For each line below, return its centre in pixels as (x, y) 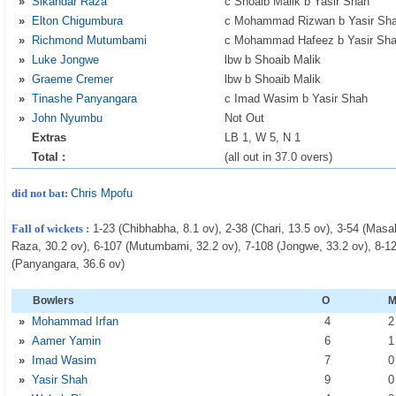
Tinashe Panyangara (85, 99)
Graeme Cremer (73, 79)
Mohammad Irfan (76, 321)
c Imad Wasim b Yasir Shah (297, 99)
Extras (49, 137)
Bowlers (54, 301)
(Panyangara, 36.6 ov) (69, 264)
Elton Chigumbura (78, 21)
